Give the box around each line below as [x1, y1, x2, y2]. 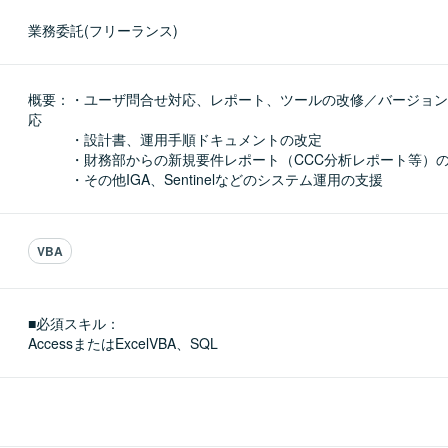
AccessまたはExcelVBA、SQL [28, 333, 218, 353]
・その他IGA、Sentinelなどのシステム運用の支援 [28, 169, 383, 189]
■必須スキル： [28, 313, 120, 333]
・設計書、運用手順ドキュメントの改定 [28, 129, 322, 149]
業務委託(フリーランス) [28, 20, 178, 40]
